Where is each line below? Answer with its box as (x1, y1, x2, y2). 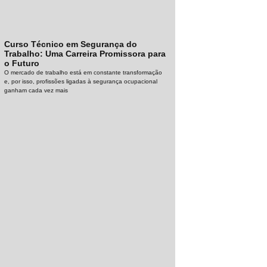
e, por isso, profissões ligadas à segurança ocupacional (4, 78, 158, 85)
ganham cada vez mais (4, 87, 69, 94)
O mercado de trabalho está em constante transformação (4, 69, 163, 76)
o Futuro (4, 58, 40, 69)
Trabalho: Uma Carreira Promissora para (4, 49, 166, 59)
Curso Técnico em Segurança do (4, 39, 138, 49)
